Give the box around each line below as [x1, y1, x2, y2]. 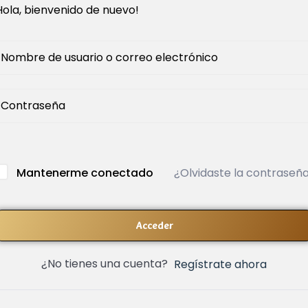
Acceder [135, 219, 173, 232]
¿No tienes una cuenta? [41, 256, 173, 272]
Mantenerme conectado [16, 165, 153, 181]
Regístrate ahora [173, 256, 267, 272]
